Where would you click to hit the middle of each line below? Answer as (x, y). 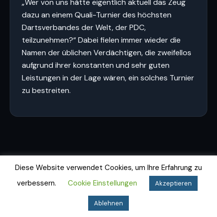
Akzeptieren (173, 183)
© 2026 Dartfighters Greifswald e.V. (108, 198)
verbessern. (38, 183)
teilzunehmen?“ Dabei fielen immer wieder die (101, 40)
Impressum (63, 188)
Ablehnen (108, 203)
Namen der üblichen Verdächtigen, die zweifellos (107, 52)
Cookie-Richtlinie (145, 188)
